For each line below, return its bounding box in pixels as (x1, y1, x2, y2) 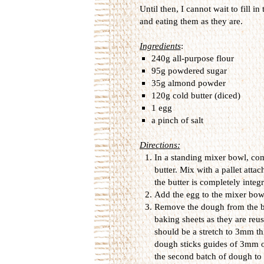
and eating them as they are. (139, 16, 243, 26)
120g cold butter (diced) (151, 90, 240, 100)
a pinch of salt (151, 115, 203, 125)
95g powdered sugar (151, 65, 227, 75)
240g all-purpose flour (151, 53, 234, 63)
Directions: (139, 140, 180, 150)
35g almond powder (151, 78, 226, 88)
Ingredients (139, 41, 181, 51)
